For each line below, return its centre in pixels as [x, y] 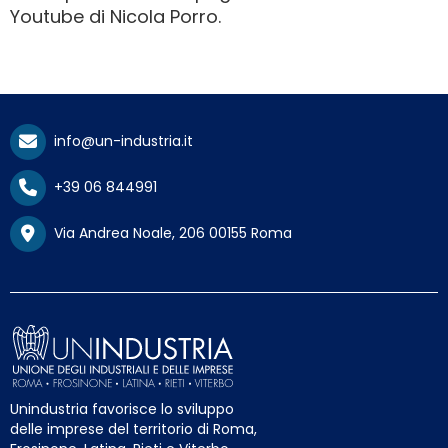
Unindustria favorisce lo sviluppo [122, 409]
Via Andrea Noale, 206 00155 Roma [169, 233]
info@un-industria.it [119, 141]
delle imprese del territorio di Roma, [133, 429]
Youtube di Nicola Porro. [115, 17]
